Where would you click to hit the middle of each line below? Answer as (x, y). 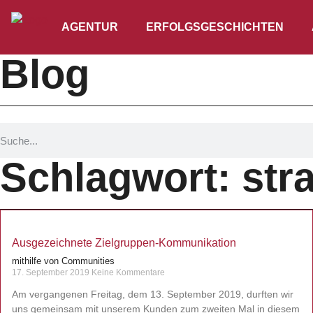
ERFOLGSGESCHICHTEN (215, 27)
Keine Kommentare (128, 272)
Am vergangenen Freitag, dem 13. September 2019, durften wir (153, 294)
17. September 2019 (52, 272)
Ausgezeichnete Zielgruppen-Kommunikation (124, 243)
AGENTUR (90, 27)
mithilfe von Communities (63, 261)
